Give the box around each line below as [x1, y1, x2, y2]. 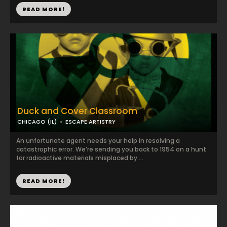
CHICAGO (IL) [17, 118, 57, 126]
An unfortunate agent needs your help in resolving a [16, 136, 180, 145]
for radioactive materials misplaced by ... [16, 154, 143, 162]
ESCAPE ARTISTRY [65, 118, 116, 126]
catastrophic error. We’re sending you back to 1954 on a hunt [16, 145, 206, 154]
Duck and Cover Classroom [17, 105, 137, 117]
